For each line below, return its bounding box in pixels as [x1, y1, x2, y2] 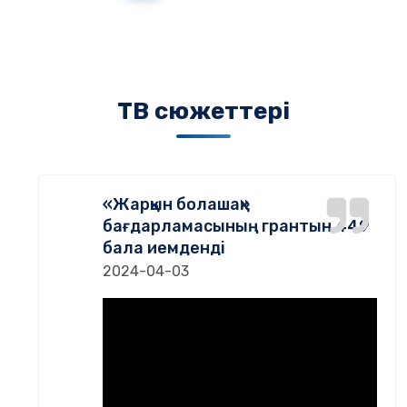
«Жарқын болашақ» [103, 194, 250, 214]
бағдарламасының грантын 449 [103, 216, 370, 236]
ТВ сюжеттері [117, 97, 290, 125]
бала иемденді [103, 238, 225, 258]
